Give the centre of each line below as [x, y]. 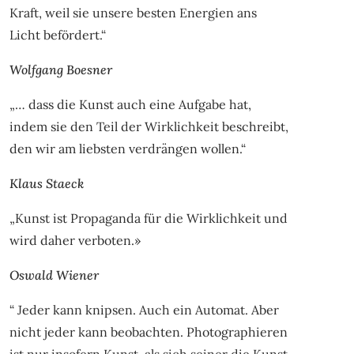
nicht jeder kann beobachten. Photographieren [148, 332]
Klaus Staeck [46, 184]
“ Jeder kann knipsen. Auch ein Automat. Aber [144, 310]
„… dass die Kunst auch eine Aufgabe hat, [130, 105]
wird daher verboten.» [75, 241]
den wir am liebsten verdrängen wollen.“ [127, 149]
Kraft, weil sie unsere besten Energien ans [133, 13]
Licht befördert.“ [57, 35]
